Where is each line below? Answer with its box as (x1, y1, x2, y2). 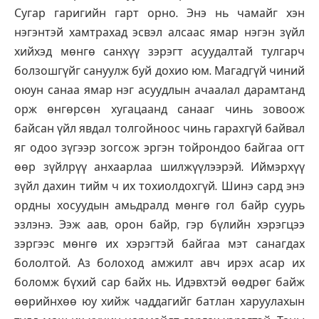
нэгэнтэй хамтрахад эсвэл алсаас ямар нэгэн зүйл (14, 26, 305, 40)
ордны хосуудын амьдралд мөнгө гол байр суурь (14, 199, 305, 213)
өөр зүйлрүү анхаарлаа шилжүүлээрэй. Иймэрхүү (14, 160, 305, 174)
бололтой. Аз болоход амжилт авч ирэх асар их (14, 256, 305, 271)
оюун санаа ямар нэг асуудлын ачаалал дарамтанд (14, 83, 305, 98)
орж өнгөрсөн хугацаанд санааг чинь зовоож (14, 103, 305, 117)
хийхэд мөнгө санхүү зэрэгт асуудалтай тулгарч (14, 45, 305, 59)
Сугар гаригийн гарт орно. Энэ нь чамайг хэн (14, 6, 305, 21)
